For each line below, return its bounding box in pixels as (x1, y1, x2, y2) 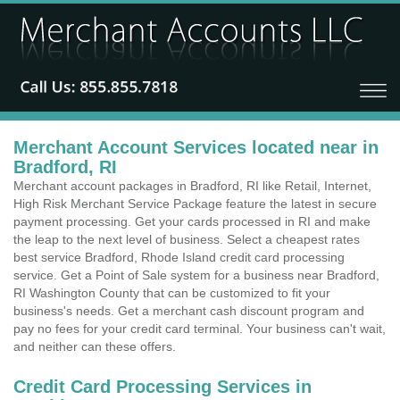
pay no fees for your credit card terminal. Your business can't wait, (13, 321, 386, 336)
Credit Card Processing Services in (13, 377, 312, 396)
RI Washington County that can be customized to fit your (13, 286, 330, 300)
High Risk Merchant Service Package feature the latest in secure (13, 196, 377, 211)
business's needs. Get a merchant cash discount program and (13, 304, 364, 318)
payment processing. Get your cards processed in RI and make (13, 214, 371, 229)
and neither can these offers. (13, 339, 176, 354)
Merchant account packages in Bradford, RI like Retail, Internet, (13, 179, 371, 193)
